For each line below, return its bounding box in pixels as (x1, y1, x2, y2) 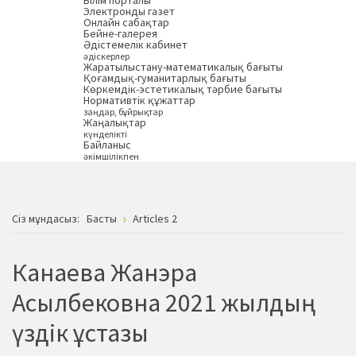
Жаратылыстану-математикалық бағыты (83, 60, 283, 75)
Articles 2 (133, 211, 177, 226)
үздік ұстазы (12, 317, 149, 349)
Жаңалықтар (83, 115, 146, 130)
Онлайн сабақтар (83, 15, 169, 30)
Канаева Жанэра (12, 257, 197, 288)
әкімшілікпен (83, 150, 139, 163)
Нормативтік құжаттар (83, 93, 195, 108)
